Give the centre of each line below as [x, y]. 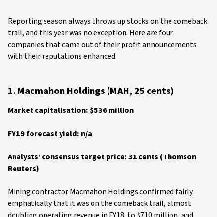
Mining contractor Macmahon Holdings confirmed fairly [100, 192]
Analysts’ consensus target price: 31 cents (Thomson [102, 157]
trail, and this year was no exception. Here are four [90, 33]
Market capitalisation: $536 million [71, 110]
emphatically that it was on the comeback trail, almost [100, 203]
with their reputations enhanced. [62, 56]
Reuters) [23, 169]
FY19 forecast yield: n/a [50, 134]
